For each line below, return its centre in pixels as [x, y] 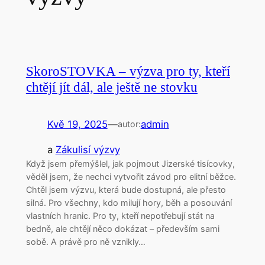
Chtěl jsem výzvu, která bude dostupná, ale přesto [126, 190]
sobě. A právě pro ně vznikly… [85, 242]
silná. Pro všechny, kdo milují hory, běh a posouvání [129, 203]
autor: [129, 124]
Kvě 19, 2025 [77, 125]
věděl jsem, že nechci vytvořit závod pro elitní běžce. [131, 177]
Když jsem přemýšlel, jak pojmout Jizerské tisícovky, [130, 164]
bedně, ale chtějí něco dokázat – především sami [122, 229]
